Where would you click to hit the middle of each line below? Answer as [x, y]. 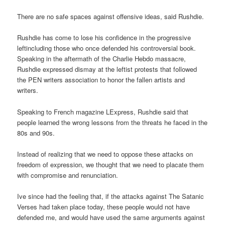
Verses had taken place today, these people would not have [104, 206]
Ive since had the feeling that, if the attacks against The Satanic [111, 196]
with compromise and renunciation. [68, 175]
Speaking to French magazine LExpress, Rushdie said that [103, 111]
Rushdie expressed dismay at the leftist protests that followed [107, 69]
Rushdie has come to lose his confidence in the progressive [104, 38]
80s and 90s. [36, 133]
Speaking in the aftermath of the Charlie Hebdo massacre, [102, 59]
